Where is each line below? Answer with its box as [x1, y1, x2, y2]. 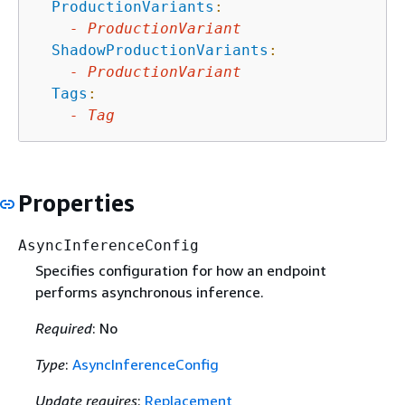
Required [34, 319, 92, 338]
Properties [18, 188, 135, 217]
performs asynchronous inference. [34, 283, 264, 302]
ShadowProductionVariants [52, 41, 268, 59]
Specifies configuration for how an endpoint [34, 261, 326, 280]
